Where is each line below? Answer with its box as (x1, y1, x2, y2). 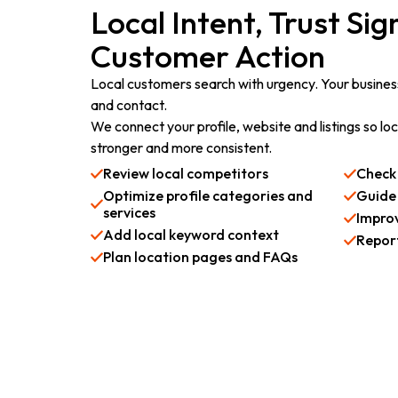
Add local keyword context (103, 226, 279, 243)
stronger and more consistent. (91, 139, 272, 156)
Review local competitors (103, 164, 268, 182)
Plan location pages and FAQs (103, 248, 298, 266)
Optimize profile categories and (103, 187, 313, 204)
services (103, 203, 155, 221)
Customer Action (91, 36, 325, 76)
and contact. (91, 96, 167, 114)
